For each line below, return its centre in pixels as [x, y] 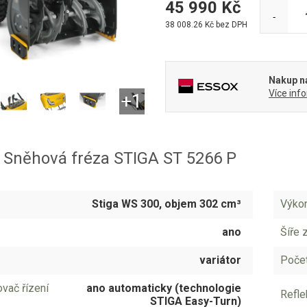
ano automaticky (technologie [163, 288]
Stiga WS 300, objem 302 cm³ [166, 204]
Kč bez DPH [225, 25]
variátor [220, 260]
